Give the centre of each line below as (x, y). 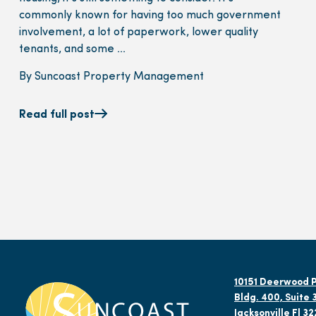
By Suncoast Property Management (111, 77)
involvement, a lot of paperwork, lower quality (139, 32)
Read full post (57, 115)
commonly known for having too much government (150, 15)
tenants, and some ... (72, 49)
